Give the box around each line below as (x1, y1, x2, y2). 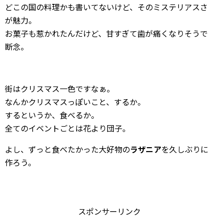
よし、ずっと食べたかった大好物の (5, 143, 130, 155)
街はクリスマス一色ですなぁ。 (5, 83, 114, 95)
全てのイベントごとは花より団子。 (5, 122, 130, 134)
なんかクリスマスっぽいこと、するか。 (5, 96, 145, 108)
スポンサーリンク (78, 205, 141, 218)
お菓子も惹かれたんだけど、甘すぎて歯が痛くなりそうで (5, 27, 208, 40)
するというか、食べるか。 (5, 109, 99, 121)
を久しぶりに (161, 143, 208, 155)
